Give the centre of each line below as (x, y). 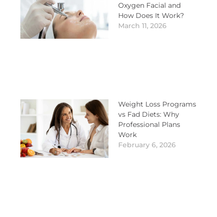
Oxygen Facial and (149, 6)
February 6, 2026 (147, 145)
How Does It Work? (151, 16)
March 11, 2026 (142, 26)
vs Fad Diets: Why (149, 115)
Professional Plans (149, 125)
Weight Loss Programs (157, 104)
